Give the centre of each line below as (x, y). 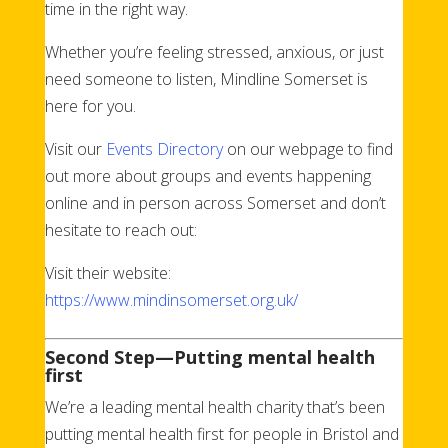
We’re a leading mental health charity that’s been (214, 406)
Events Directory (164, 148)
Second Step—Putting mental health (209, 356)
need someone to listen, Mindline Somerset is (206, 78)
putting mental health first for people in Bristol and (221, 433)
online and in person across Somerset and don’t (215, 202)
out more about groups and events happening (207, 175)
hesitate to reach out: (120, 229)
